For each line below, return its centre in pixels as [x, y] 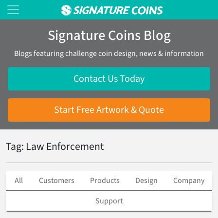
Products [105, 181]
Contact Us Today [109, 79]
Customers [57, 181]
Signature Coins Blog [109, 36]
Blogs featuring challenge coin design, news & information [109, 54]
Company [189, 181]
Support [109, 201]
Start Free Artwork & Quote [109, 110]
